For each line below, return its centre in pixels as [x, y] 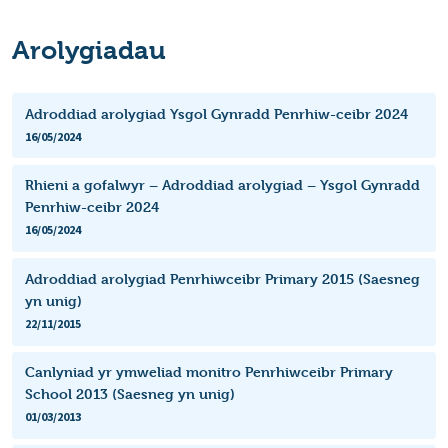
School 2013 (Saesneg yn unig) [129, 394]
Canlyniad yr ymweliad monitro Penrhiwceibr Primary [208, 372]
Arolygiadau [89, 50]
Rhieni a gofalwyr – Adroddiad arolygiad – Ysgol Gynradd [222, 185]
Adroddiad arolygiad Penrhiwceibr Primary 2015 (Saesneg [222, 278]
